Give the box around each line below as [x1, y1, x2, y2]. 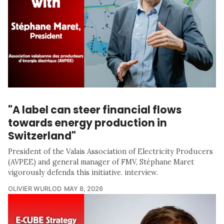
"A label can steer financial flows [8, 102, 181, 117]
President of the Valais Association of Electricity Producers [8, 147, 213, 156]
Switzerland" [8, 128, 76, 143]
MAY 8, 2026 [64, 185, 103, 193]
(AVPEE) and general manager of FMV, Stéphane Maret [8, 157, 194, 167]
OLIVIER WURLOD [8, 185, 61, 193]
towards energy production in [8, 115, 167, 130]
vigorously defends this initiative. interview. [8, 168, 158, 177]
